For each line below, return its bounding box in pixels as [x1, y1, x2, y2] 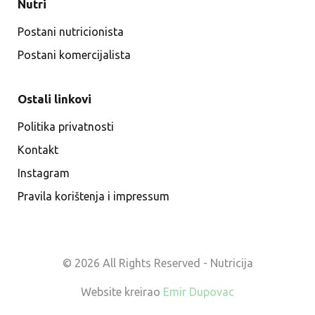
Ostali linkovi [18, 92, 91, 105]
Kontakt [18, 143, 58, 156]
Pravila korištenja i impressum [18, 190, 169, 202]
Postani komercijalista [18, 49, 131, 61]
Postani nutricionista [18, 25, 124, 38]
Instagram [18, 167, 70, 179]
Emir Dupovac [163, 285, 234, 298]
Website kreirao [81, 285, 163, 298]
